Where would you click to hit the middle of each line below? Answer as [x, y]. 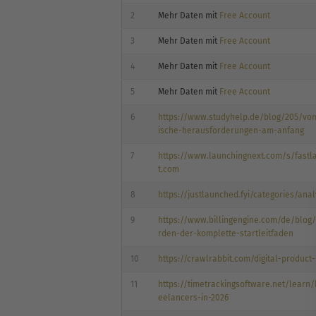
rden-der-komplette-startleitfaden [226, 234]
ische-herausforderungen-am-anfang [231, 131]
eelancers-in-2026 [193, 298]
